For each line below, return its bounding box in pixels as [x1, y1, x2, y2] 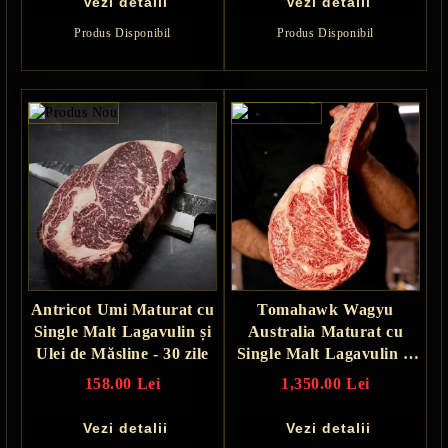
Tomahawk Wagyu [257, 300, 394, 318]
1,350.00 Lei [281, 374, 370, 392]
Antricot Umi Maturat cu [30, 300, 215, 318]
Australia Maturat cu [247, 322, 404, 340]
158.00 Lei [84, 374, 161, 392]
